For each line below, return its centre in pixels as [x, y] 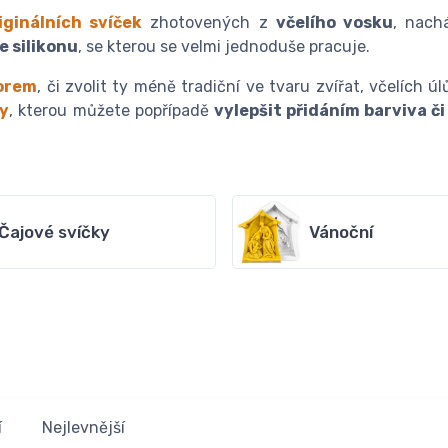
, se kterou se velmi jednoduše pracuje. [224, 47]
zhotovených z [209, 23]
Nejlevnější [83, 428]
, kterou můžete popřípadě [111, 111]
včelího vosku [334, 23]
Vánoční [341, 232]
